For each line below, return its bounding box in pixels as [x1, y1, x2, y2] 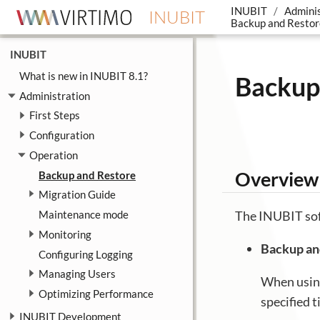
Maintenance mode [39, 208, 129, 221]
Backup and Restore [39, 168, 136, 181]
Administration [19, 89, 90, 102]
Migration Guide [39, 188, 116, 201]
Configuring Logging [39, 247, 133, 261]
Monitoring [39, 227, 91, 241]
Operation [29, 148, 78, 161]
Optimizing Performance [39, 286, 154, 300]
